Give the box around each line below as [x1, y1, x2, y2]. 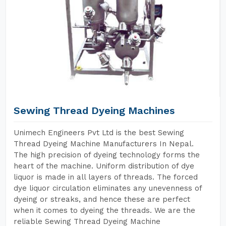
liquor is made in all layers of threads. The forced [14, 173, 198, 182]
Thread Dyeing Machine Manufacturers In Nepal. [14, 139, 194, 148]
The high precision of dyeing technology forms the [14, 150, 200, 159]
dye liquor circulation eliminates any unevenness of [14, 184, 202, 193]
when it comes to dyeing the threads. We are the [14, 206, 195, 215]
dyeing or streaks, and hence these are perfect [14, 195, 190, 204]
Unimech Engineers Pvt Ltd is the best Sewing [14, 128, 184, 137]
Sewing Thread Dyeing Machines [14, 104, 175, 117]
